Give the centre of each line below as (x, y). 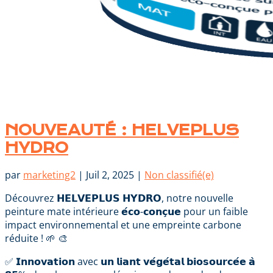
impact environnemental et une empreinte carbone (123, 225)
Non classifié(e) (179, 175)
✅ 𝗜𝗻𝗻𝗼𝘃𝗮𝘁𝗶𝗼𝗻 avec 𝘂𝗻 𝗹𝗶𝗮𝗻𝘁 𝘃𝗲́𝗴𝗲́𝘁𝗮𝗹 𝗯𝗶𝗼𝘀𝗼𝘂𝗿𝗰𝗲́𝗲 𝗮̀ (130, 262)
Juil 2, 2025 (110, 175)
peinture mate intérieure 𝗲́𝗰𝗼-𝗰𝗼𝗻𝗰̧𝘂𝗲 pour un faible (126, 212)
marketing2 (49, 175)
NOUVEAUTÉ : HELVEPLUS (122, 130)
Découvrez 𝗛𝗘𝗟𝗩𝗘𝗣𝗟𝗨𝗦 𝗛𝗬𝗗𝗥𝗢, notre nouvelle (119, 198)
